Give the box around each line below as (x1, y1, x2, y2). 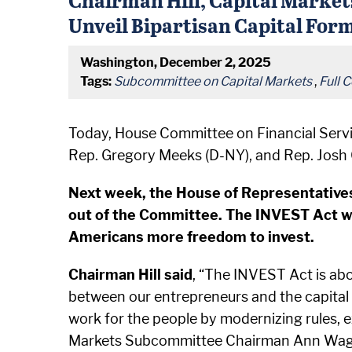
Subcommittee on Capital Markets (114, 74, 312, 89)
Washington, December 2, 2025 (80, 55, 271, 70)
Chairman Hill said (68, 266, 192, 283)
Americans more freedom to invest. (68, 229, 314, 245)
